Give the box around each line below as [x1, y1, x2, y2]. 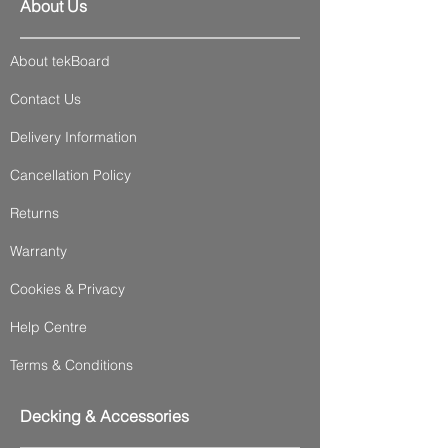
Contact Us [10, 89, 81, 108]
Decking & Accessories [20, 405, 189, 426]
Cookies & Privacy [10, 279, 125, 298]
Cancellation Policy [10, 165, 131, 184]
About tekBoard [10, 51, 110, 70]
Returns [10, 203, 59, 222]
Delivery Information [10, 127, 137, 146]
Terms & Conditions [10, 355, 133, 374]
